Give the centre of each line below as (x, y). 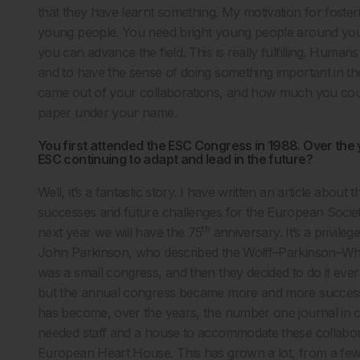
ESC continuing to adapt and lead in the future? (175, 159)
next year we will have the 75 (120, 232)
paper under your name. (107, 112)
